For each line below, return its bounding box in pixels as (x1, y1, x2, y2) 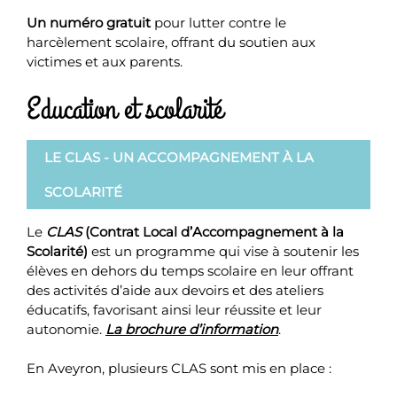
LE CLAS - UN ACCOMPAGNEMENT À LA (44, 148, 314, 166)
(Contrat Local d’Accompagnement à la (82, 222, 344, 240)
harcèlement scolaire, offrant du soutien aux (27, 34, 315, 51)
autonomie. (27, 320, 105, 338)
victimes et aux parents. (27, 53, 183, 70)
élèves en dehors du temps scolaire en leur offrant (27, 261, 354, 279)
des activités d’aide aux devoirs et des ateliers (27, 281, 323, 299)
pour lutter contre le (151, 14, 286, 31)
